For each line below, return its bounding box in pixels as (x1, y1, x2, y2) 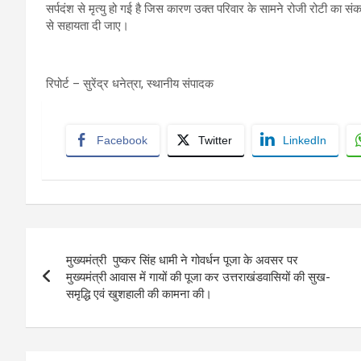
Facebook (97, 133, 147, 147)
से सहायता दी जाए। (46, 18, 129, 33)
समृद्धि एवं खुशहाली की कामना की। (66, 286, 212, 301)
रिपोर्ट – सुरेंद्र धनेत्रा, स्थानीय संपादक (46, 76, 214, 91)
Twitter (198, 133, 232, 147)
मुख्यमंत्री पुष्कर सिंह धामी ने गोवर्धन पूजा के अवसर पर (66, 252, 298, 268)
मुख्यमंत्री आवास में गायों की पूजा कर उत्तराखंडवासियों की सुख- (66, 269, 330, 284)
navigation (25, 260, 145, 292)
